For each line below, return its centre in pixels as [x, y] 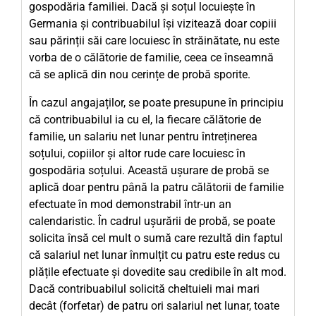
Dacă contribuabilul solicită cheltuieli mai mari [144, 289]
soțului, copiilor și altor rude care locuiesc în [137, 153]
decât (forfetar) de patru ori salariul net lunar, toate [154, 306]
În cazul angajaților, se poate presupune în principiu [156, 103]
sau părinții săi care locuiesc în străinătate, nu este [154, 41]
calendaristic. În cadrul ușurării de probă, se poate [152, 221]
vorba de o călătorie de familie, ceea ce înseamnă [151, 57]
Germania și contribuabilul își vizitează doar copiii [153, 24]
